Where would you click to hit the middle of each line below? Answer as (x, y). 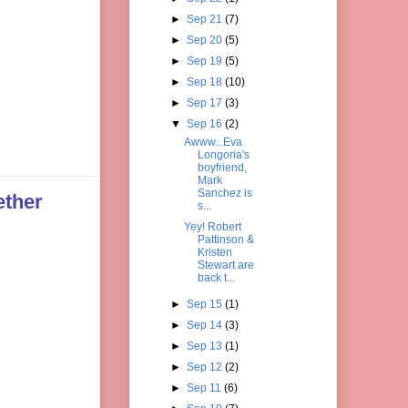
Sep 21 (205, 19)
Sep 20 (205, 40)
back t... (217, 277)
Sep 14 (205, 325)
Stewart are (226, 265)
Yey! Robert (213, 226)
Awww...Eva (214, 142)
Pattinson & (226, 239)
